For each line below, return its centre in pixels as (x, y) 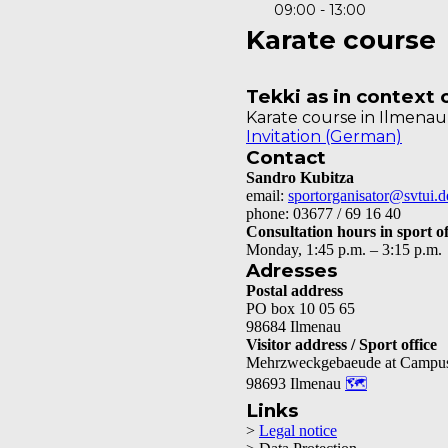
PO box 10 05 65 (300, 308)
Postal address (294, 290)
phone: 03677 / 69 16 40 (323, 213)
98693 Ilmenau (295, 383)
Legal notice (298, 430)
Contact (286, 157)
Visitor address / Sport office (341, 344)
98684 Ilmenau (293, 326)
